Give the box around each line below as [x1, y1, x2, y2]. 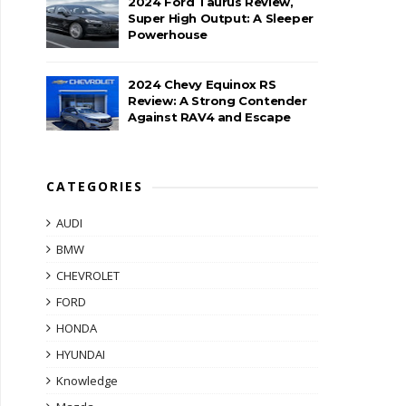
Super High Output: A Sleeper [128, 11, 314, 25]
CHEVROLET [56, 267, 120, 284]
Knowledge [56, 372, 118, 389]
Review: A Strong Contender [128, 93, 307, 108]
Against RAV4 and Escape [128, 110, 291, 124]
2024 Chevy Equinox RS [128, 77, 276, 92]
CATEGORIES [46, 178, 143, 195]
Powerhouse [128, 27, 208, 42]
